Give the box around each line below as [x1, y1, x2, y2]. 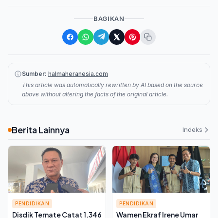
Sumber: [22, 70, 47, 77]
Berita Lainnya [12, 124, 70, 135]
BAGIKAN [93, 14, 125, 22]
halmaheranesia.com [48, 70, 108, 77]
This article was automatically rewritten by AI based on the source [22, 81, 203, 89]
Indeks [182, 126, 202, 134]
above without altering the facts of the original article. [22, 90, 168, 98]
